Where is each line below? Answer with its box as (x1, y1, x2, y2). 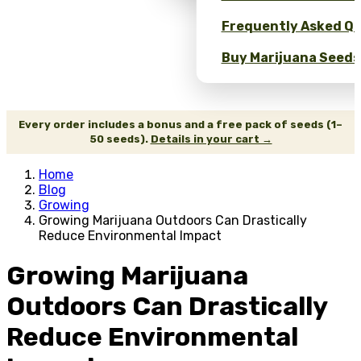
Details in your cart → (150, 132, 272, 145)
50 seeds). (89, 132, 151, 145)
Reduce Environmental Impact (39, 227, 222, 243)
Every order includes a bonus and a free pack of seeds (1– (19, 118, 342, 131)
